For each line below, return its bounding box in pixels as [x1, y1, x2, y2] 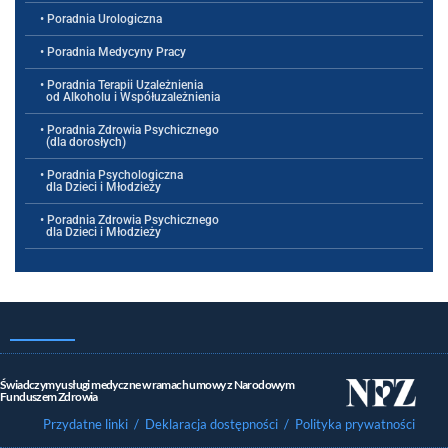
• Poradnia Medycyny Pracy [40, 45, 186, 60]
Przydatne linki [43, 416, 128, 433]
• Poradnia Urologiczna [40, 12, 162, 27]
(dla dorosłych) [40, 135, 126, 150]
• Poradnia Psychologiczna [40, 168, 183, 183]
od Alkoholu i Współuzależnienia [40, 90, 220, 105]
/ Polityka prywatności [284, 416, 418, 433]
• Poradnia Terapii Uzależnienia [40, 78, 203, 93]
